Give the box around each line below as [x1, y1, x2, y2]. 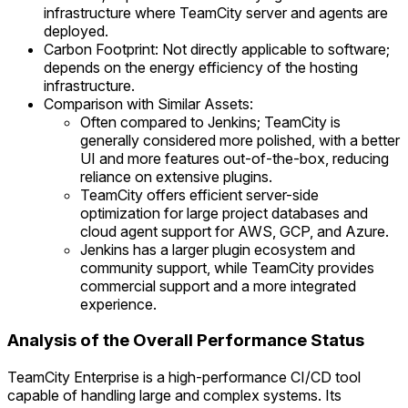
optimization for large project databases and [80, 203, 368, 222]
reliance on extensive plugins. [80, 167, 272, 186]
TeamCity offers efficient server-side [80, 185, 319, 204]
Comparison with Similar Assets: [44, 94, 253, 113]
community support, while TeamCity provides [80, 258, 374, 277]
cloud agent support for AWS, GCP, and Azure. [80, 221, 389, 240]
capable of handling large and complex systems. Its [7, 385, 342, 404]
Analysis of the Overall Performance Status [7, 330, 364, 352]
